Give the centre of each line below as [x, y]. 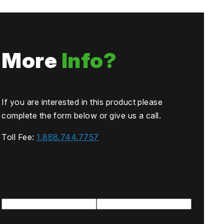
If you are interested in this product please [82, 102]
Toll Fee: [19, 137]
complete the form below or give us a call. [81, 116]
